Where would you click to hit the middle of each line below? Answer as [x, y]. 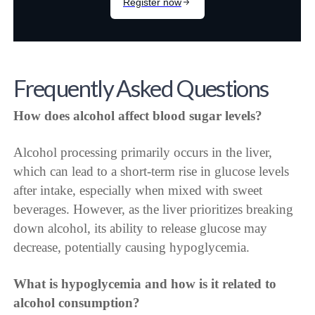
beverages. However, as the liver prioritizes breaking [154, 209]
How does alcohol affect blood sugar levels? [138, 116]
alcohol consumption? [77, 302]
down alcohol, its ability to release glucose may [141, 228]
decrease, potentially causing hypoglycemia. [132, 247]
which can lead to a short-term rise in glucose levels [152, 171]
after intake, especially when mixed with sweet [138, 190]
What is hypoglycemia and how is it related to [145, 283]
